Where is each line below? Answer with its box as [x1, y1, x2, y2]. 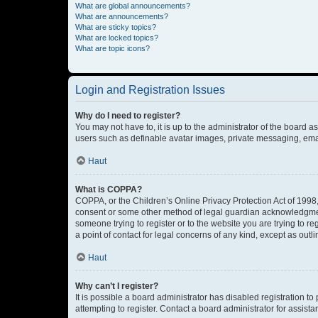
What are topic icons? [75, 44, 150, 53]
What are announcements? [75, 12, 168, 21]
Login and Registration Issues [75, 84, 225, 96]
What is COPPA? [75, 185, 142, 194]
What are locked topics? [75, 33, 158, 42]
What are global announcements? [75, 1, 190, 10]
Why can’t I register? [75, 281, 158, 291]
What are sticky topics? [75, 23, 156, 31]
